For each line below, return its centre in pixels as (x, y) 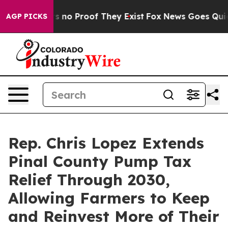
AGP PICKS (27, 16)
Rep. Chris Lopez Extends (106, 143)
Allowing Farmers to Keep (109, 198)
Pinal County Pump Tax (100, 161)
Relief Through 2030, (89, 180)
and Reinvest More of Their (114, 216)
